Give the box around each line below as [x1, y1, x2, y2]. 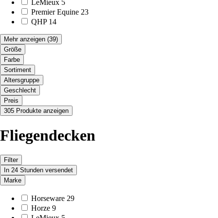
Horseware [31, 194, 65, 203]
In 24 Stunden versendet [4, 166, 73, 174]
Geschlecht [4, 87, 36, 94]
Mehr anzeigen [4, 36, 45, 43]
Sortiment [4, 66, 31, 74]
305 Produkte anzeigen [4, 107, 69, 115]
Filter [4, 156, 18, 164]
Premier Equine [31, 8, 79, 17]
